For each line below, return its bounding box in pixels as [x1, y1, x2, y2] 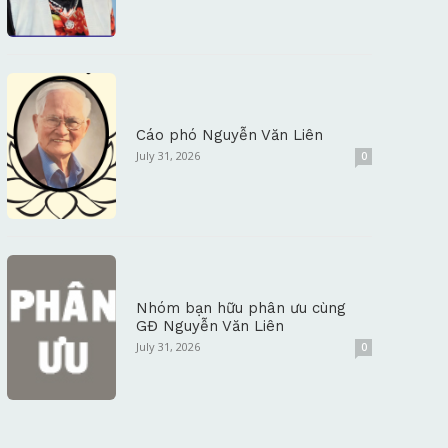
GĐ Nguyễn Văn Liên [136, 317, 285, 336]
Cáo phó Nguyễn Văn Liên [136, 126, 324, 145]
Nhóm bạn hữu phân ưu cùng [136, 299, 347, 318]
